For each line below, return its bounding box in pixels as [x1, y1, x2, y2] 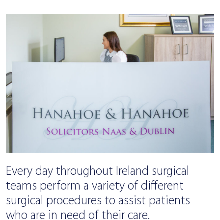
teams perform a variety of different [6, 180, 184, 192]
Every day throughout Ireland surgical [6, 165, 189, 178]
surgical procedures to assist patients [6, 194, 190, 207]
